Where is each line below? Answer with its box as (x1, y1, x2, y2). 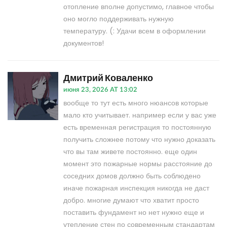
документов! (63, 38, 104, 49)
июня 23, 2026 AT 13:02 (63, 87, 137, 94)
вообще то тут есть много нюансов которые (63, 98, 208, 108)
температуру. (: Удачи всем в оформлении (63, 26, 206, 36)
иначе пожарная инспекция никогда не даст (63, 183, 209, 194)
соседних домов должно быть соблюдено (63, 171, 201, 181)
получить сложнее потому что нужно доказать (63, 134, 215, 145)
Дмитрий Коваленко (63, 72, 153, 84)
